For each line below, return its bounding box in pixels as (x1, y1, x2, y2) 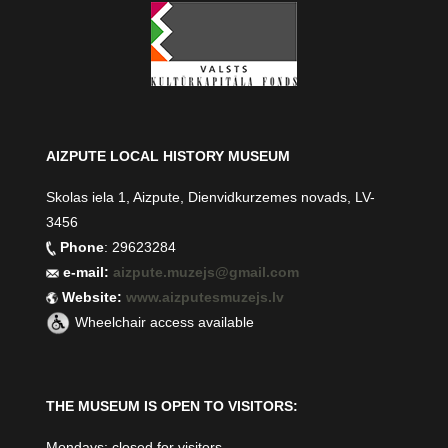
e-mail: (59, 264, 114, 281)
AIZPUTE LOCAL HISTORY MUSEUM (46, 148, 291, 165)
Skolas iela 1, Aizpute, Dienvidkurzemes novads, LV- (46, 189, 376, 206)
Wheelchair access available (75, 314, 255, 331)
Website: (58, 289, 127, 306)
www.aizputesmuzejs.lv (126, 289, 285, 306)
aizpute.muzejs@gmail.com (113, 264, 304, 281)
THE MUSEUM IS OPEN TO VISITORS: (46, 398, 299, 415)
